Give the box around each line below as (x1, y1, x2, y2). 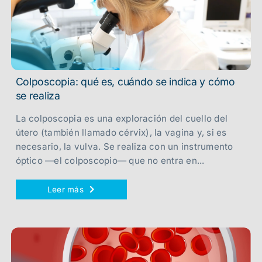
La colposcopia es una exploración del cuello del (15, 113, 228, 124)
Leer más (47, 185, 84, 194)
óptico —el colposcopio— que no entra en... (15, 155, 205, 166)
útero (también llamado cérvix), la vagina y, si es (15, 127, 227, 138)
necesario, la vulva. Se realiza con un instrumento (15, 141, 233, 152)
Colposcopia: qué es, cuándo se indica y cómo (15, 75, 235, 88)
